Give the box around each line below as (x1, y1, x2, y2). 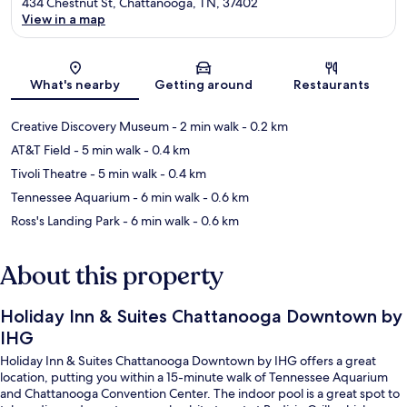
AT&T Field (11, 142, 71, 159)
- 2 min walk (169, 118, 239, 135)
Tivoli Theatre (11, 165, 87, 183)
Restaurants (293, 76, 371, 94)
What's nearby (30, 76, 121, 94)
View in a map (22, 11, 105, 28)
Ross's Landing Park (11, 213, 120, 230)
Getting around (154, 76, 253, 94)
